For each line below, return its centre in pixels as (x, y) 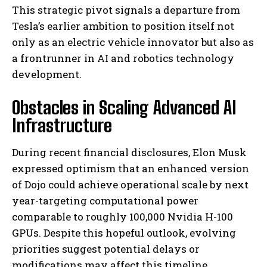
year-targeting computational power (105, 201)
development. (47, 74)
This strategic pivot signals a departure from (126, 10)
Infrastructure (62, 125)
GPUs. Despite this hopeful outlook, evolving (124, 233)
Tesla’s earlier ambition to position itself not (123, 26)
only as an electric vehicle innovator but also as (133, 42)
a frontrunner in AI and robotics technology (123, 58)
